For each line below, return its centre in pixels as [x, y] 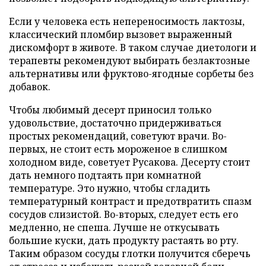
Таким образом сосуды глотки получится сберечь [130, 254]
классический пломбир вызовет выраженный [121, 35]
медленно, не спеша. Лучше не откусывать [114, 228]
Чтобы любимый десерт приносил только [110, 110]
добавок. [30, 87]
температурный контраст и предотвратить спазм [130, 202]
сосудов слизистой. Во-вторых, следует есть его [123, 215]
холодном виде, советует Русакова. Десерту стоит [129, 162]
